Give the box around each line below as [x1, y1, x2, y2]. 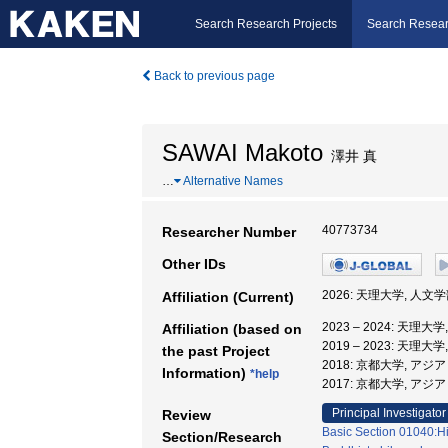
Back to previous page [151, 69, 275, 83]
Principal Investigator [332, 406, 446, 420]
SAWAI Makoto [162, 139, 323, 166]
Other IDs [162, 256, 226, 272]
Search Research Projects [195, 17, 337, 31]
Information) [162, 365, 250, 381]
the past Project [162, 343, 270, 359]
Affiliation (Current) [162, 289, 294, 305]
